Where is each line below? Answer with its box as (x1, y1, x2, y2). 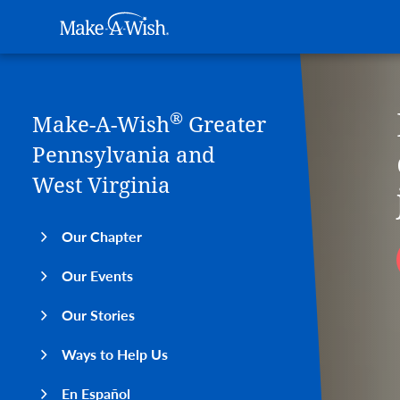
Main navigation (271, 28, 373, 49)
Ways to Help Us (62, 344, 168, 364)
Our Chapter (62, 226, 142, 246)
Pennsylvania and (32, 143, 215, 168)
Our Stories (62, 304, 135, 325)
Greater (183, 112, 266, 137)
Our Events (62, 265, 133, 286)
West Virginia (32, 173, 171, 198)
